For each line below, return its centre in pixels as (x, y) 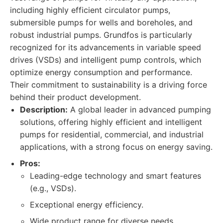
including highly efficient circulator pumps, (90, 10)
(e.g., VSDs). (53, 188)
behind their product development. (75, 97)
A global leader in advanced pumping (139, 110)
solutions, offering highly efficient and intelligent (111, 122)
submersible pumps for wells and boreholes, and (101, 22)
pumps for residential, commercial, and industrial (112, 134)
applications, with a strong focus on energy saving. (116, 147)
